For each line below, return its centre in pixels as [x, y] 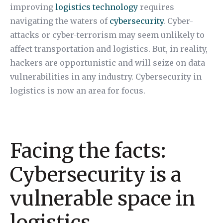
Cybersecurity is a [96, 175]
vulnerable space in [103, 199]
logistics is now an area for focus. [78, 91]
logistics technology [97, 7]
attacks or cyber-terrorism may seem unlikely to [107, 35]
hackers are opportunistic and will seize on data [108, 63]
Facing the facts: [88, 151]
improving [33, 7]
